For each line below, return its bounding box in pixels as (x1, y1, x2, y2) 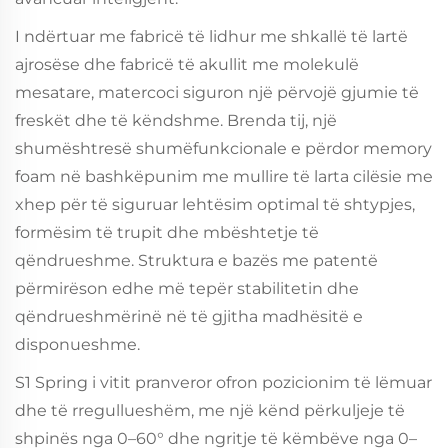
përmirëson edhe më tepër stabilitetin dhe (15, 278, 359, 298)
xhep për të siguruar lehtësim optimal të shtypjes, (15, 194, 415, 214)
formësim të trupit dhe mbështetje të (15, 222, 319, 242)
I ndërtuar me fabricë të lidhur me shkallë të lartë (15, 26, 408, 46)
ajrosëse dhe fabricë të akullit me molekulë (15, 54, 359, 74)
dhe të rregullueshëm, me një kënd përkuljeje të (15, 400, 405, 420)
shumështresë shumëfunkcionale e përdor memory (15, 138, 432, 158)
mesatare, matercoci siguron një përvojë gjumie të (15, 82, 419, 102)
